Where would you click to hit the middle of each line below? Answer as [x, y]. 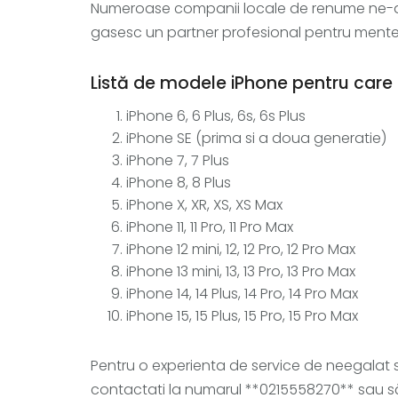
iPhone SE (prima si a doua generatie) [256, 138]
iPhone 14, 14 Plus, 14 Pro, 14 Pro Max [242, 294]
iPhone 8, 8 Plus [179, 183]
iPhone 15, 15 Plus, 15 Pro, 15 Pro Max [242, 316]
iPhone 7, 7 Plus [178, 160]
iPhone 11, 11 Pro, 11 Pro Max [210, 227]
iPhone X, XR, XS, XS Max [204, 205]
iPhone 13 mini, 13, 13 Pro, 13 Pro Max [241, 271]
